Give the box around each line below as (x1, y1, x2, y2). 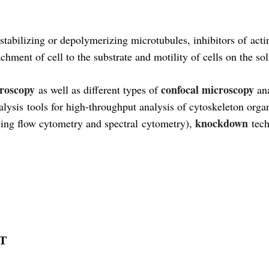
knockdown (195, 115, 248, 131)
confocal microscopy (161, 82, 257, 97)
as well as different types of (35, 82, 161, 97)
